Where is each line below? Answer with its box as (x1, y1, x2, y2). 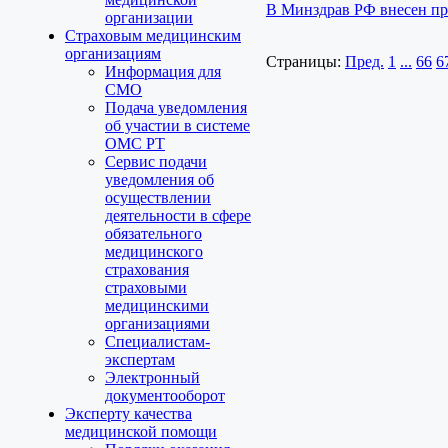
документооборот (105, 387, 225, 404)
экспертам (105, 351, 175, 368)
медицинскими (105, 297, 209, 314)
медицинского (105, 243, 203, 260)
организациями (105, 315, 210, 332)
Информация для (105, 63, 221, 80)
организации (105, 9, 193, 26)
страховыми (105, 279, 187, 296)
